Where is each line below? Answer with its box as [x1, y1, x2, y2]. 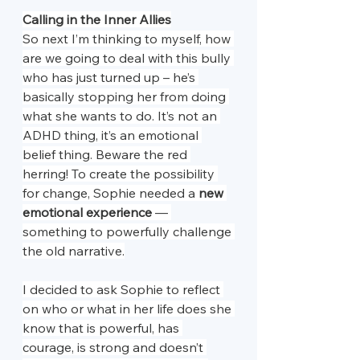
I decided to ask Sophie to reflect [22, 281, 223, 298]
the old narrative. [22, 243, 125, 260]
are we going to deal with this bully [22, 50, 234, 67]
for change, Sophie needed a [22, 185, 198, 202]
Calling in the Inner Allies [22, 11, 171, 28]
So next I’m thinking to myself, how [22, 31, 234, 47]
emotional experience [22, 204, 152, 221]
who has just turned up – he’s [22, 69, 198, 86]
